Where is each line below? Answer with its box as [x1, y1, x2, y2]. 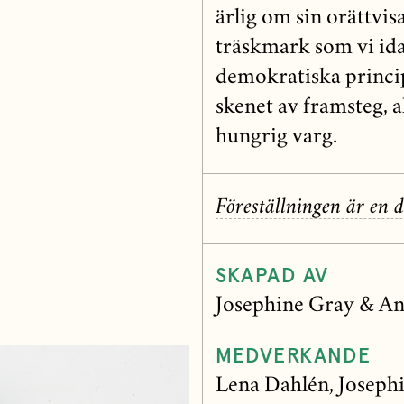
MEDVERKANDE [215, 346, 372, 368]
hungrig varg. [215, 128, 337, 149]
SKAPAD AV [215, 266, 329, 288]
